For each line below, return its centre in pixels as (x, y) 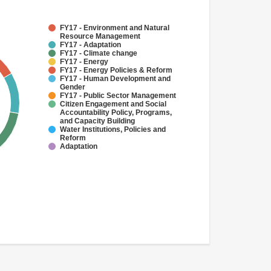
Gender (73, 87)
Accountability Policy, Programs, (116, 113)
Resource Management (100, 36)
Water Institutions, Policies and (113, 129)
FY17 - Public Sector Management (118, 96)
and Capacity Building (97, 121)
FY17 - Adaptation (90, 45)
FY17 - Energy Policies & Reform (116, 70)
